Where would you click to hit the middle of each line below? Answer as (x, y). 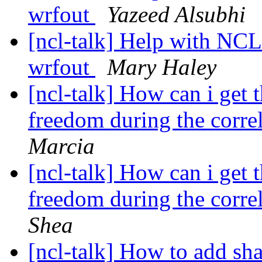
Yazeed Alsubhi (176, 15)
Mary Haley (162, 67)
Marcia (61, 146)
